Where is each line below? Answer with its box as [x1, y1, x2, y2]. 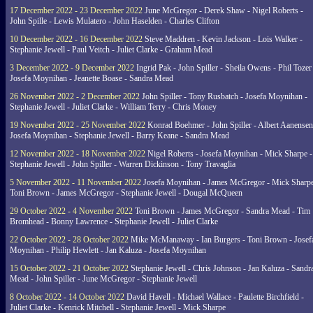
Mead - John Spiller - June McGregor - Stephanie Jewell [10, 274, 197, 284]
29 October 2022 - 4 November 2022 [10, 206, 133, 216]
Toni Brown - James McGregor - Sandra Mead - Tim [133, 206, 310, 216]
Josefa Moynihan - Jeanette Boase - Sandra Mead [10, 73, 173, 83]
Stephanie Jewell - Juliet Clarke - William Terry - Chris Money [10, 102, 217, 112]
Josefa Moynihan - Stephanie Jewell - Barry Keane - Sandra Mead [10, 131, 229, 140]
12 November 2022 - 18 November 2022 [10, 149, 145, 159]
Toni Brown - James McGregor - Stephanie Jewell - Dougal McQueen [10, 188, 242, 198]
